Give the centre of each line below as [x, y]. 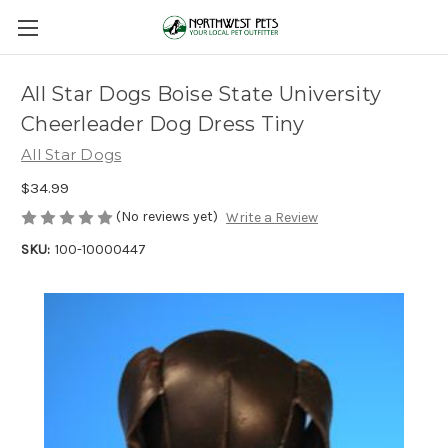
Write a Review [271, 218]
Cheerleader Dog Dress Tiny [163, 124]
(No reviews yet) [167, 216]
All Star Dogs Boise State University [201, 94]
